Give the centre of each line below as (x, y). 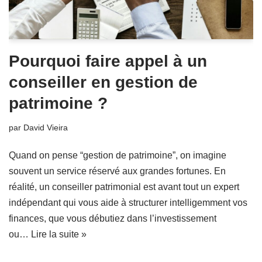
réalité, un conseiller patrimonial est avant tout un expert (124, 187)
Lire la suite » (59, 234)
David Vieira (46, 127)
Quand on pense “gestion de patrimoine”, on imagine (118, 155)
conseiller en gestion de (103, 82)
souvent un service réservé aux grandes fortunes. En (117, 171)
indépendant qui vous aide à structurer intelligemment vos (128, 202)
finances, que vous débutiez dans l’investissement (113, 218)
